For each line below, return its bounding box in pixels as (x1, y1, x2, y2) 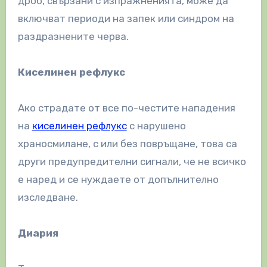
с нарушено (126, 119, 186, 132)
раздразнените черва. (17, 30, 129, 42)
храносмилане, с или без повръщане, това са (17, 137, 237, 150)
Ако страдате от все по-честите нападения (17, 101, 235, 114)
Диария (17, 226, 58, 239)
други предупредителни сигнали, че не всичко (17, 155, 246, 167)
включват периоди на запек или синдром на (17, 12, 234, 24)
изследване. (17, 191, 78, 203)
